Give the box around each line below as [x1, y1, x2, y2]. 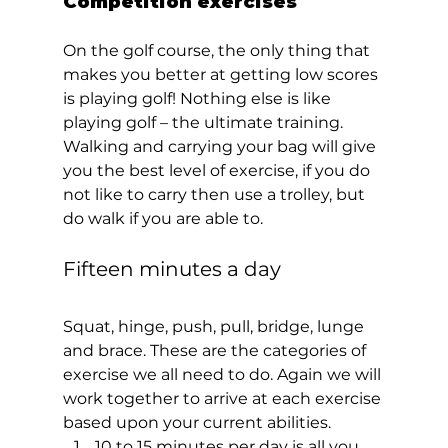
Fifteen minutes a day [62, 256, 286, 281]
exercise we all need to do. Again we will [62, 364, 385, 384]
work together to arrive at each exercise [62, 388, 385, 408]
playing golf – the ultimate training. [62, 112, 347, 132]
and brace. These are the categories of [62, 340, 370, 360]
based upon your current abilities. [62, 412, 335, 432]
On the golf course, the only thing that [62, 40, 374, 60]
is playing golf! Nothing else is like [62, 88, 335, 108]
